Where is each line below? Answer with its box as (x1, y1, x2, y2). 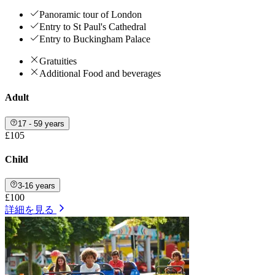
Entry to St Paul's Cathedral (39, 21, 146, 33)
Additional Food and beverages (39, 68, 161, 79)
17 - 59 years (18, 118, 65, 128)
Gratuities (39, 56, 77, 67)
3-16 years (18, 180, 56, 190)
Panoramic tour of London (39, 9, 142, 20)
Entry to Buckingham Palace (39, 34, 150, 45)
